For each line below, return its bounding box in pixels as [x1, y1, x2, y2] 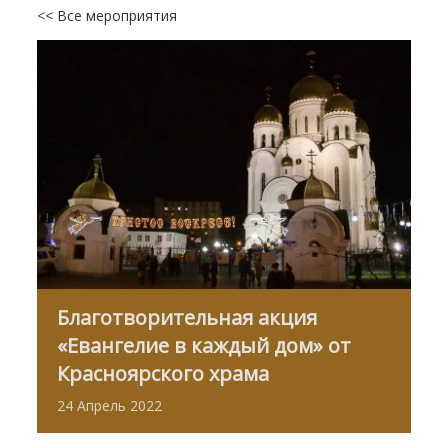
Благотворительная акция [57, 303, 318, 331]
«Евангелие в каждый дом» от [57, 331, 352, 359]
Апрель [77, 395, 127, 415]
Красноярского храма [57, 359, 270, 387]
